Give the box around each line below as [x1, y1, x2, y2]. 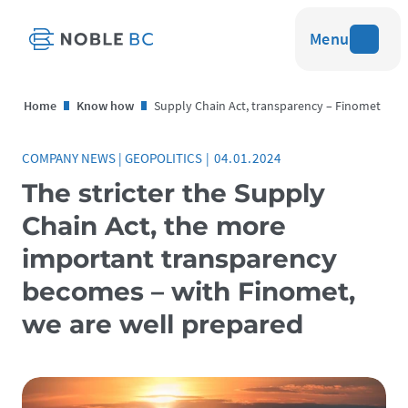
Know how [76, 97, 135, 114]
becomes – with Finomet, [22, 276, 355, 307]
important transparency [22, 243, 337, 274]
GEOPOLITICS [125, 149, 202, 167]
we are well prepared [22, 309, 303, 340]
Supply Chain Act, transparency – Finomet [154, 97, 382, 114]
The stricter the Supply [22, 178, 325, 209]
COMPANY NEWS [22, 149, 116, 167]
